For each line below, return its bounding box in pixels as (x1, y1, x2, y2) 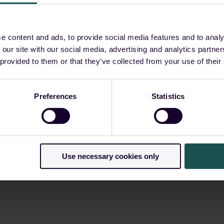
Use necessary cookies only (61, 151, 159, 160)
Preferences (34, 91, 77, 100)
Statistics (151, 91, 184, 100)
